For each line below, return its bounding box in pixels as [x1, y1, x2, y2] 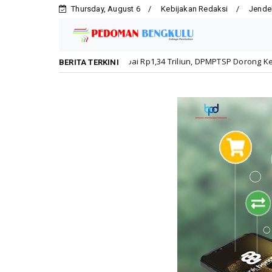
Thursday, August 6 [71, 4, 140, 13]
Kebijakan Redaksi [161, 4, 228, 13]
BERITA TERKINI [59, 58, 119, 67]
